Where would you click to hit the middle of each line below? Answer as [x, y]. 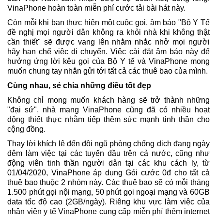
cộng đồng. [26, 129]
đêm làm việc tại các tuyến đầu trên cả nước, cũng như [108, 154]
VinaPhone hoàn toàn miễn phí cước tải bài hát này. [96, 8]
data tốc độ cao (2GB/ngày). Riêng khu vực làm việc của [108, 202]
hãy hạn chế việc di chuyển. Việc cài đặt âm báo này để [108, 52]
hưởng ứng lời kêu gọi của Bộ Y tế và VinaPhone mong [108, 62]
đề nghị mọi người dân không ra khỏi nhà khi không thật [108, 32]
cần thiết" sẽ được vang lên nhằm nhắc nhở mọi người [108, 42]
